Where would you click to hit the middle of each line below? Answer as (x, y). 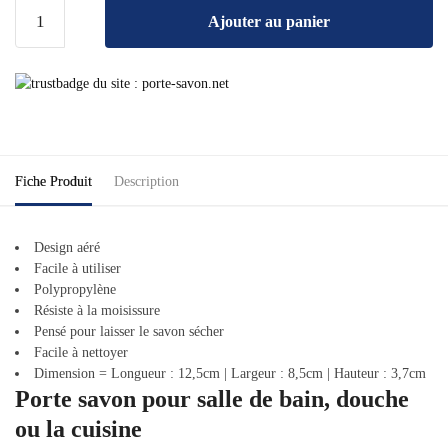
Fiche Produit (53, 181)
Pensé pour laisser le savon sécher (129, 331)
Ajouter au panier (269, 21)
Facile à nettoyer (81, 352)
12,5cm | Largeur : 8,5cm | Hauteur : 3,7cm (302, 373)
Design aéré (67, 247)
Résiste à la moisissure (97, 310)
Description (146, 181)
